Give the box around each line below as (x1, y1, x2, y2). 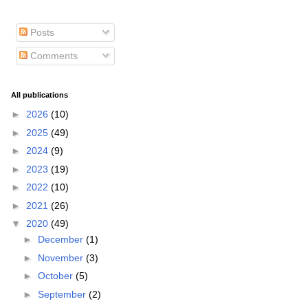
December (37, 234, 86, 245)
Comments (27, 49, 78, 61)
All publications (11, 90, 68, 99)
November (37, 252, 86, 263)
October (37, 270, 76, 282)
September (37, 288, 89, 300)
